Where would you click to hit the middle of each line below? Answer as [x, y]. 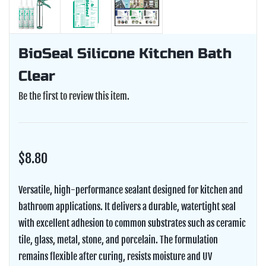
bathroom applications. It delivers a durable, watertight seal [127, 206]
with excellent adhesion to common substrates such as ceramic [132, 223]
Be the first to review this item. [74, 96]
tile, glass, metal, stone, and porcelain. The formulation [118, 240]
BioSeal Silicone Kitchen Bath [125, 53]
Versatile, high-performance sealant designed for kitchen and [131, 190]
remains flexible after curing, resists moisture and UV [115, 256]
